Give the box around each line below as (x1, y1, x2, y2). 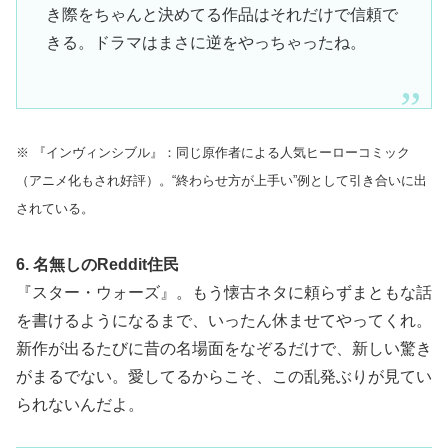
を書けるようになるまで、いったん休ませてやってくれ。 (16, 311, 432, 329)
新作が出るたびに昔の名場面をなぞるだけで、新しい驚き (16, 339, 432, 357)
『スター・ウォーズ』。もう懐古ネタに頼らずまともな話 (16, 283, 432, 301)
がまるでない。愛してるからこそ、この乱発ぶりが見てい (16, 367, 432, 385)
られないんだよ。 (16, 395, 144, 413)
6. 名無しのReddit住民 (16, 255, 179, 273)
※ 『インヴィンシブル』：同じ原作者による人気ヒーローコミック (16, 144, 410, 160)
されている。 (16, 200, 94, 216)
